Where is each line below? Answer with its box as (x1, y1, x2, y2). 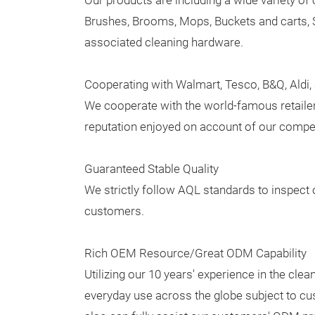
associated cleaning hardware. (84, 36, 243, 49)
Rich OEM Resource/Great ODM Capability (84, 247, 307, 260)
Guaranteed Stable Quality (84, 162, 219, 176)
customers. (84, 205, 144, 218)
